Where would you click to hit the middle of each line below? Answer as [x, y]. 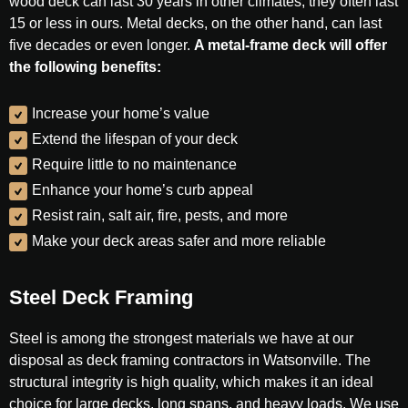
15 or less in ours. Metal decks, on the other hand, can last [195, 23]
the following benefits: [85, 67]
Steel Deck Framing [101, 297]
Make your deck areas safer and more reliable [179, 241]
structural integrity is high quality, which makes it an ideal [191, 382]
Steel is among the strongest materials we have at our [181, 338]
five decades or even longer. [102, 45]
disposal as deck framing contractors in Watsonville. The [190, 360]
